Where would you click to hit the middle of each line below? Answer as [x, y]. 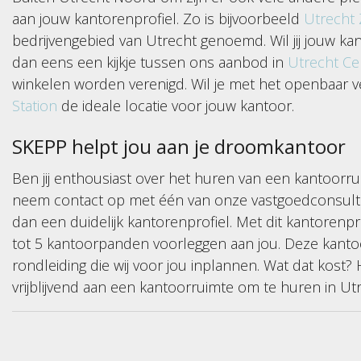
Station [35, 105]
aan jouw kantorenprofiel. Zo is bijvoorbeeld [158, 18]
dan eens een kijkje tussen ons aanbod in [150, 62]
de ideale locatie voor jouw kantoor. [176, 105]
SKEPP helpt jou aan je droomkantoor [179, 146]
